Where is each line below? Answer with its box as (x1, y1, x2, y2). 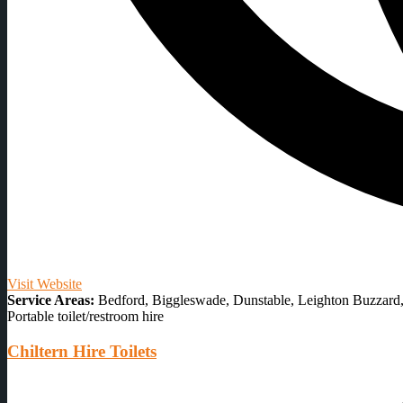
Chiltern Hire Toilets (7, 341, 157, 361)
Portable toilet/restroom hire (7, 309, 164, 325)
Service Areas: (7, 292, 94, 309)
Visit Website (7, 276, 82, 292)
